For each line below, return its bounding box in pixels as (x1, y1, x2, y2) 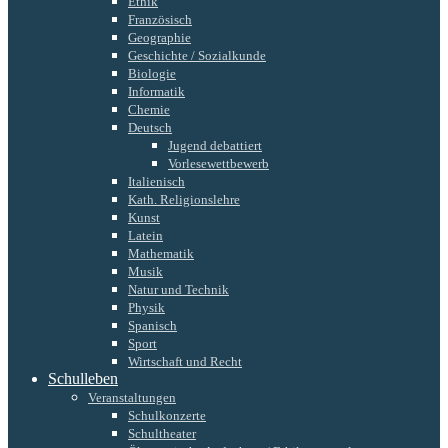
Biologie (128, 65, 176, 81)
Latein (128, 227, 163, 243)
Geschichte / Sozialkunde (128, 47, 266, 63)
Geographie (128, 29, 191, 45)
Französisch (128, 11, 192, 27)
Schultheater (128, 425, 196, 441)
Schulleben (48, 369, 118, 387)
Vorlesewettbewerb (168, 155, 269, 171)
